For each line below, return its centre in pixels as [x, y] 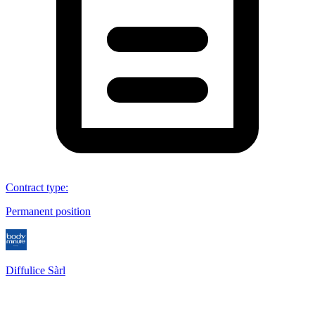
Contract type [36, 187]
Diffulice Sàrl [36, 270]
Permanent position [48, 211]
